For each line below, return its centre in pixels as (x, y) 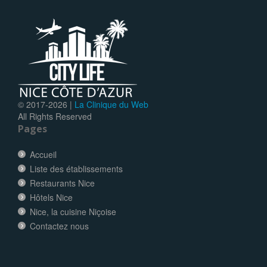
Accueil (43, 154)
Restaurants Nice (62, 183)
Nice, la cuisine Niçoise (73, 211)
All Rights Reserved (55, 116)
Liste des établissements (76, 168)
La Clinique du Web (111, 104)
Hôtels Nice (51, 197)
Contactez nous (59, 226)
